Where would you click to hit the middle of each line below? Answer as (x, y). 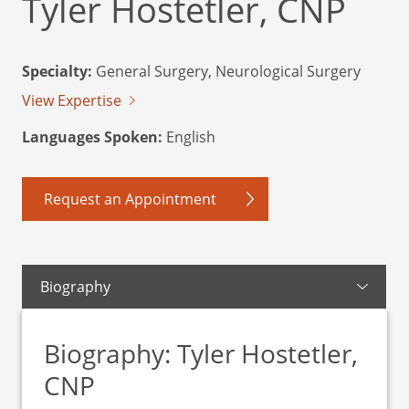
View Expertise (72, 100)
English (189, 137)
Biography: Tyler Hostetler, (201, 353)
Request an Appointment (130, 199)
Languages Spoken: (92, 137)
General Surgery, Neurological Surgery (226, 71)
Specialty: (57, 71)
